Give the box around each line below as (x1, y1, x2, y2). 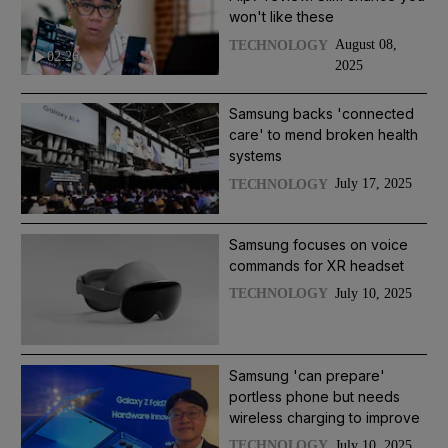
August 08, (334, 37, 397, 53)
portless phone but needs (229, 387, 400, 405)
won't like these (229, 8, 334, 26)
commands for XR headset (229, 256, 404, 274)
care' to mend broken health (229, 126, 418, 144)
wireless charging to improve (229, 408, 420, 426)
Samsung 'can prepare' (229, 366, 385, 384)
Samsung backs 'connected (229, 105, 414, 123)
